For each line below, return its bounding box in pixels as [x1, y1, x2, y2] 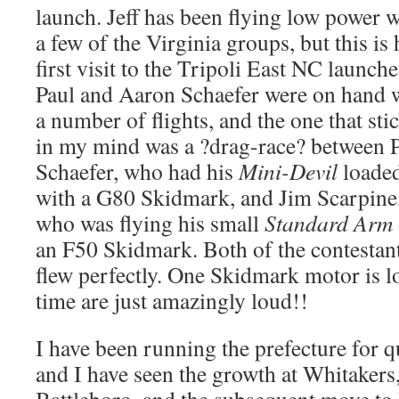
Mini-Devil [239, 156, 338, 186]
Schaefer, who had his [36, 156, 239, 186]
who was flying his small [36, 208, 265, 238]
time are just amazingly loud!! [36, 285, 308, 315]
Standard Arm [265, 208, 393, 238]
